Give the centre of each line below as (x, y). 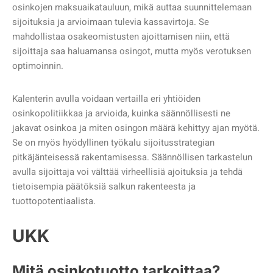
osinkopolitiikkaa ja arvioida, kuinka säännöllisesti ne (121, 114)
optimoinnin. (39, 66)
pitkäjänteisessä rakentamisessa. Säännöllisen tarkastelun (132, 158)
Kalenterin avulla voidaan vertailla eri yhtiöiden (106, 99)
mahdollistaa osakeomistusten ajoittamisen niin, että (121, 37)
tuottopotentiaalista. (54, 201)
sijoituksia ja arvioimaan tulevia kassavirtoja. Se (111, 22)
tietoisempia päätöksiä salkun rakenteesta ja (104, 187)
